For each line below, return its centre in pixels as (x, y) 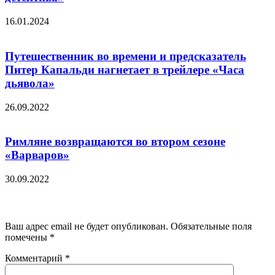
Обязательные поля (211, 227)
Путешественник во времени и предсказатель (126, 56)
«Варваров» (37, 155)
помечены (27, 238)
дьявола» (30, 83)
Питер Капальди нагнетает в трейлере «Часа (125, 69)
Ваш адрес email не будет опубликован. (87, 227)
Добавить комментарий (68, 203)
